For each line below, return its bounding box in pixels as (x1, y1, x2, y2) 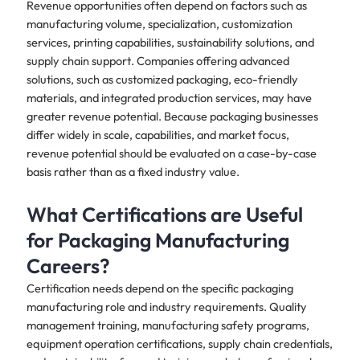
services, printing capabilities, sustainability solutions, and (26, 35, 314, 51)
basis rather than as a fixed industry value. (26, 164, 239, 180)
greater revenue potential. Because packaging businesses (26, 108, 318, 125)
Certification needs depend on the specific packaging (26, 280, 293, 296)
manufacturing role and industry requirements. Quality (26, 298, 307, 314)
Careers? (26, 252, 110, 279)
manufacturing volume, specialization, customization (26, 16, 292, 32)
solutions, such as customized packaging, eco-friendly (26, 72, 298, 88)
